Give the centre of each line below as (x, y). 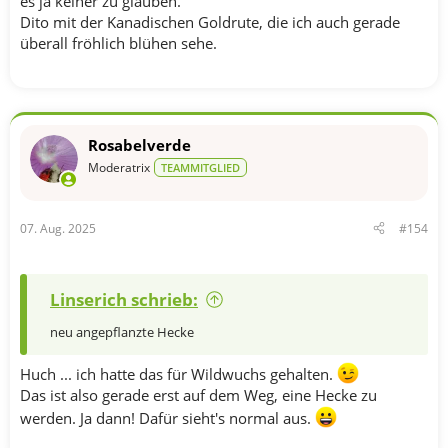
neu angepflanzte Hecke (122, 331)
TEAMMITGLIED (200, 167)
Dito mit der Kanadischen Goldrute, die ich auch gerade (210, 22)
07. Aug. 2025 (58, 228)
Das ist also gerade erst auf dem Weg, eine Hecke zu (198, 395)
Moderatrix (119, 167)
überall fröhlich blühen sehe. (118, 43)
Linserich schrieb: (124, 299)
